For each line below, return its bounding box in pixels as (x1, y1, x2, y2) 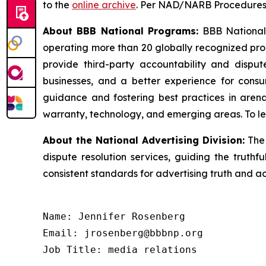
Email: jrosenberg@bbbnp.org (43, 227, 203, 239)
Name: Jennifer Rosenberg (43, 210, 185, 222)
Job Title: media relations (43, 243, 197, 255)
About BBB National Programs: (43, 24, 199, 37)
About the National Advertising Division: (43, 134, 245, 146)
